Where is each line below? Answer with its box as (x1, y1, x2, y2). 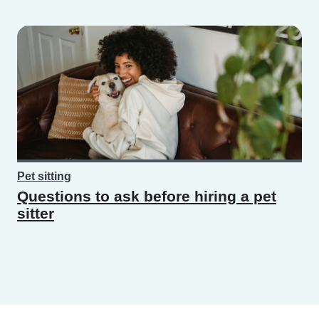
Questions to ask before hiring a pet (17, 188, 276, 205)
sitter (17, 205, 54, 222)
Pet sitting (17, 170, 71, 183)
